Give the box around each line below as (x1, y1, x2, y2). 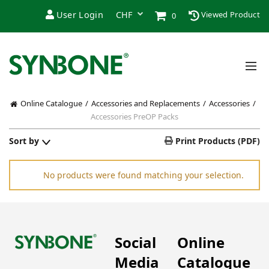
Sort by (9, 134, 39, 147)
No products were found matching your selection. (43, 169, 244, 181)
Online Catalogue (20, 98, 82, 109)
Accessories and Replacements (91, 98, 200, 109)
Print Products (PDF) (173, 134, 260, 147)
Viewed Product (199, 9, 260, 20)
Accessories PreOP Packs (91, 110, 178, 122)
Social (115, 232, 156, 252)
